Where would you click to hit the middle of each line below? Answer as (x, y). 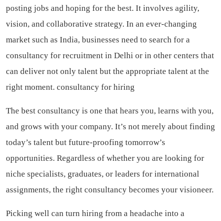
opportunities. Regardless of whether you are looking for (105, 158)
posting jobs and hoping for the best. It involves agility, (103, 8)
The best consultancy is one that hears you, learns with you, (110, 110)
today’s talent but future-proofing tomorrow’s (86, 142)
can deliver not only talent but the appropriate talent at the (108, 71)
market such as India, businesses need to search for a (98, 39)
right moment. (31, 87)
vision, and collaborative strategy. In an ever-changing (101, 24)
